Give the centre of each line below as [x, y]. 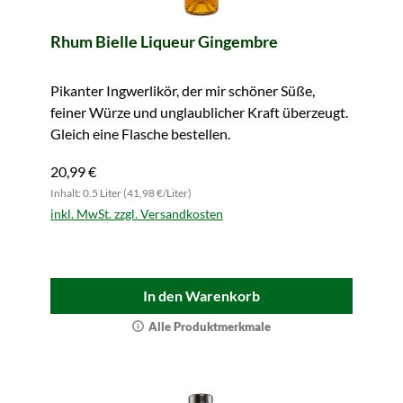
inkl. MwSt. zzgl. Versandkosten [137, 214]
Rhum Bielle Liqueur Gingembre [164, 41]
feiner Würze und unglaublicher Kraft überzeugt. [199, 112]
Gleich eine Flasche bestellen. [140, 134]
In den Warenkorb [201, 296]
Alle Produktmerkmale [210, 327]
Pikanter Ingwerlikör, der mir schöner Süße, [183, 90]
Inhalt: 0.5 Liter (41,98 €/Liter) [121, 193]
